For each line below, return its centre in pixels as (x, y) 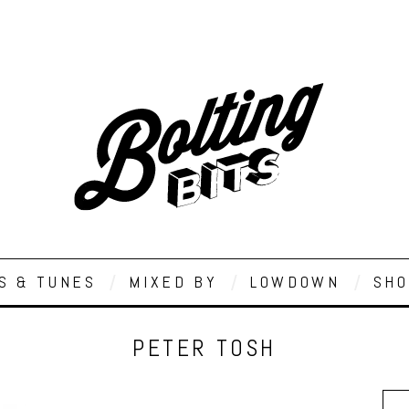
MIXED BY (173, 282)
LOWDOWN (295, 282)
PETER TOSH (204, 348)
